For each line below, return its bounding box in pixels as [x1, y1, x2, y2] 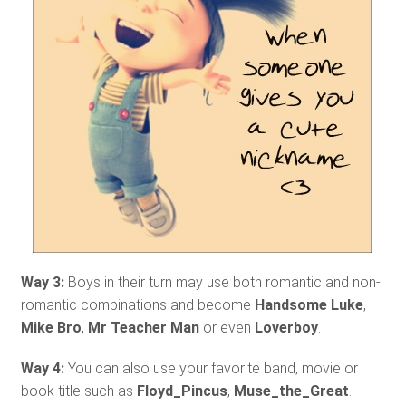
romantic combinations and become [20, 296, 255, 314]
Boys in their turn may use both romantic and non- [63, 274, 381, 291]
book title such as [20, 382, 137, 400]
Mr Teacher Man [87, 319, 199, 336]
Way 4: [20, 360, 64, 377]
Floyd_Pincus [136, 382, 227, 400]
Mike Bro [20, 319, 82, 336]
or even [198, 319, 255, 336]
